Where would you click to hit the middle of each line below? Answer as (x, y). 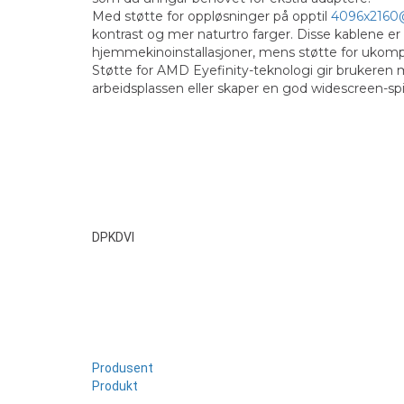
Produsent (123, 368)
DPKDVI (113, 237)
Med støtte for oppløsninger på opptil (211, 16)
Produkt (115, 386)
